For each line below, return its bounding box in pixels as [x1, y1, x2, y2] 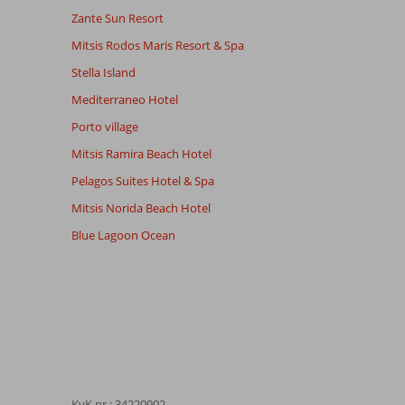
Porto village [71, 118, 138, 135]
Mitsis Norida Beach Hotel [71, 200, 211, 216]
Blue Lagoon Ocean [71, 227, 175, 243]
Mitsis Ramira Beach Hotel [71, 146, 212, 162]
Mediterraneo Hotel [71, 91, 178, 108]
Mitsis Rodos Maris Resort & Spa [71, 37, 244, 53]
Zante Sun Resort [71, 10, 164, 26]
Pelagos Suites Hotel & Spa [71, 173, 214, 189]
